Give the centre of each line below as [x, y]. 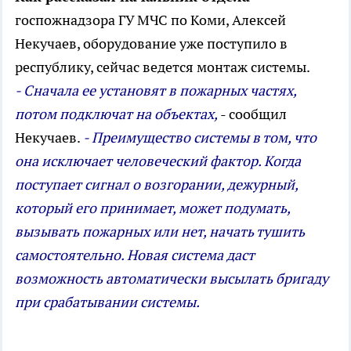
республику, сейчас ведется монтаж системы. [163, 67]
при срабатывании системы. [107, 302]
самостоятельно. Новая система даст [135, 255]
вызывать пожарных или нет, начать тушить [160, 232]
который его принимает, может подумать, [152, 208]
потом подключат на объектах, [116, 114]
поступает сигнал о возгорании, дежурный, [156, 185]
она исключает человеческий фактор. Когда [158, 161]
